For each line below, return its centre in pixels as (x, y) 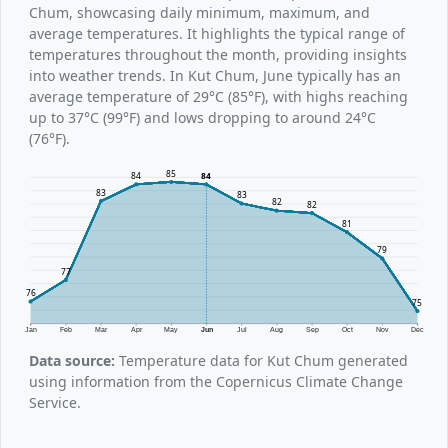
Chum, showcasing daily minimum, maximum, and (199, 12)
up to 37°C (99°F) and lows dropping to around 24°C (202, 117)
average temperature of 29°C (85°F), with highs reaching (218, 96)
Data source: (72, 360)
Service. (55, 402)
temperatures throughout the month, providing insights (218, 54)
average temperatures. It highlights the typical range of (217, 33)
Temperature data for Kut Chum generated (261, 360)
